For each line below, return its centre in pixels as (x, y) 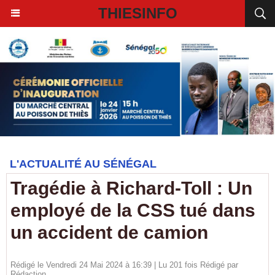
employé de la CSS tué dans (133, 210)
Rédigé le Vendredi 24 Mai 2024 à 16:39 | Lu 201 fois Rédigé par (124, 265)
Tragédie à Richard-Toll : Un (131, 188)
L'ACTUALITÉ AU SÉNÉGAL (83, 164)
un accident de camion (109, 232)
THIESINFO (137, 13)
